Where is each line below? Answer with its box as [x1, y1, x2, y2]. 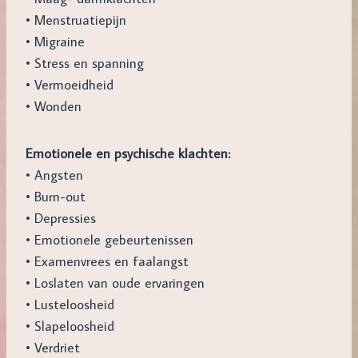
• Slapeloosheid [26, 317, 114, 335]
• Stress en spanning [26, 54, 144, 72]
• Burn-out [26, 188, 86, 205]
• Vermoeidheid [26, 76, 113, 93]
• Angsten [26, 166, 83, 184]
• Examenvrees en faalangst [26, 253, 189, 270]
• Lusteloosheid [26, 296, 114, 313]
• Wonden [26, 97, 82, 115]
